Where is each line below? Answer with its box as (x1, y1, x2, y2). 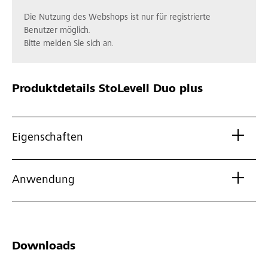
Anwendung (12, 175, 75, 187)
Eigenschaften (12, 132, 83, 145)
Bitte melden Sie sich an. (24, 39, 114, 49)
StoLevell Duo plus (95, 84, 203, 96)
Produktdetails (12, 84, 95, 96)
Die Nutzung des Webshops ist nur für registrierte (24, 13, 211, 23)
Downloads (12, 241, 75, 254)
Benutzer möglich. (24, 26, 90, 36)
